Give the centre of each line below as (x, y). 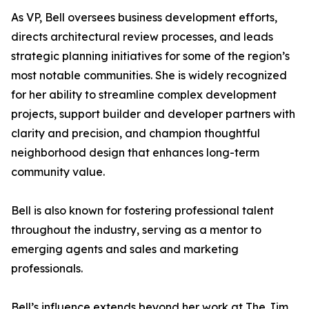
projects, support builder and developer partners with (153, 114)
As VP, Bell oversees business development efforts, (144, 18)
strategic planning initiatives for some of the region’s (150, 56)
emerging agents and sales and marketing (125, 249)
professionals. (47, 269)
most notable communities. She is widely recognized (149, 76)
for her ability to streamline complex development (144, 95)
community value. (58, 172)
